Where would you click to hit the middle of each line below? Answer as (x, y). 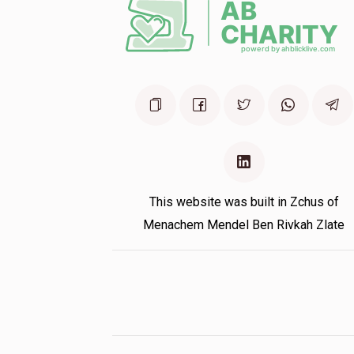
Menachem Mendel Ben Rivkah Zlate (244, 225)
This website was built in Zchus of (244, 202)
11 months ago (164, 17)
